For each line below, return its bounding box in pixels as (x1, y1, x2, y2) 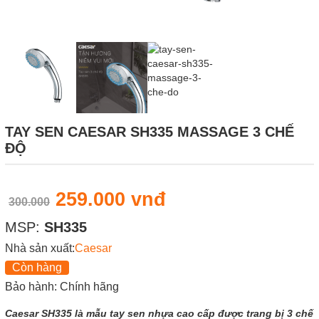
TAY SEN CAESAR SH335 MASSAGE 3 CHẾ (5, 123, 294, 140)
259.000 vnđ (56, 188, 166, 210)
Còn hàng (12, 261, 62, 273)
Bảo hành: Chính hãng (5, 280, 119, 293)
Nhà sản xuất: (5, 241, 75, 254)
